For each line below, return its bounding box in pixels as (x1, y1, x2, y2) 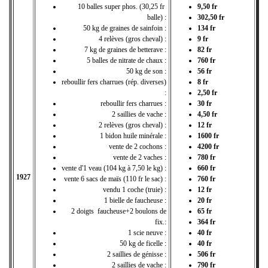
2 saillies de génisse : (107, 249, 166, 258)
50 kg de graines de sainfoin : (83, 23, 166, 32)
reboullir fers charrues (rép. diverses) (62, 77, 166, 86)
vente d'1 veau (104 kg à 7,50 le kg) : (62, 163, 166, 172)
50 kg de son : (126, 66, 166, 75)
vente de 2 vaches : (113, 153, 166, 162)
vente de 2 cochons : (109, 142, 166, 151)
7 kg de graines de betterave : (84, 45, 166, 54)
